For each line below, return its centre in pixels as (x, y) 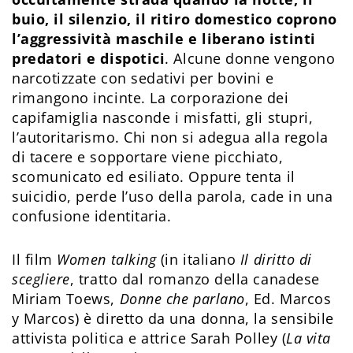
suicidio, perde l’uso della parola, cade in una (173, 197)
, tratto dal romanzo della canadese (195, 279)
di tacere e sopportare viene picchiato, (148, 157)
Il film (35, 260)
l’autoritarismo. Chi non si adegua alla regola (170, 137)
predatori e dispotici (89, 59)
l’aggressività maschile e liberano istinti (164, 39)
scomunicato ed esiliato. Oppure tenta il (154, 177)
